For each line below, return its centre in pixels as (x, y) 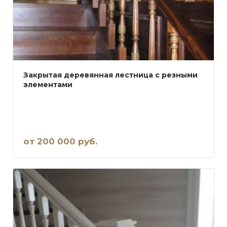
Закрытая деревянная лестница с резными (110, 75)
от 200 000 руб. (60, 142)
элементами (48, 85)
